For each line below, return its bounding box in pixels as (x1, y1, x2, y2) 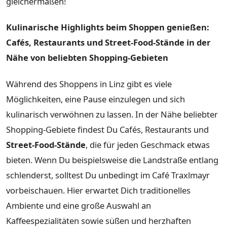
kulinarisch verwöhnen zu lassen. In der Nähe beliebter (6, 108, 218, 120)
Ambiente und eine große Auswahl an (6, 199, 151, 211)
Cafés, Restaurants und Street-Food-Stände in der (6, 36, 211, 49)
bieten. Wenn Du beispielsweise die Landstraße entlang (6, 154, 218, 166)
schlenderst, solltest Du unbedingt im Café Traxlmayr (6, 169, 210, 181)
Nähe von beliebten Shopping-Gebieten (6, 52, 168, 64)
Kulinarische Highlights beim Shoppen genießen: (6, 21, 209, 33)
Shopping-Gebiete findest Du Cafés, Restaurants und (6, 123, 209, 135)
